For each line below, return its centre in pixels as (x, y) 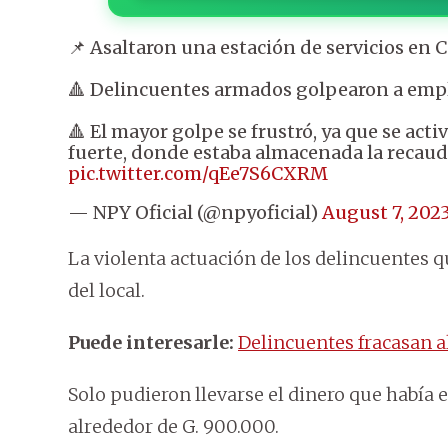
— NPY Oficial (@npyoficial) (195, 213)
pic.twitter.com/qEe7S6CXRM (198, 174)
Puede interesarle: (151, 343)
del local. (106, 291)
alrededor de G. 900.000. (173, 427)
